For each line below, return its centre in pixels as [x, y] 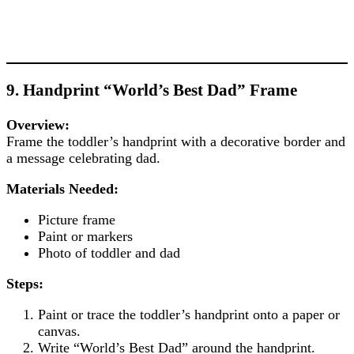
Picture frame [77, 220]
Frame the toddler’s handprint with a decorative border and [176, 142]
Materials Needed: [62, 189]
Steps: [25, 284]
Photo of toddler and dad [109, 253]
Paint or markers [85, 237]
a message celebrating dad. [83, 158]
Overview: [38, 125]
